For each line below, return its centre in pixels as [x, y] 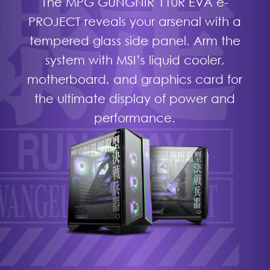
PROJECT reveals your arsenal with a [135, 21]
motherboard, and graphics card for [135, 79]
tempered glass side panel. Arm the [135, 40]
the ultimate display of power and [135, 98]
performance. [135, 117]
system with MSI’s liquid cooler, [135, 59]
